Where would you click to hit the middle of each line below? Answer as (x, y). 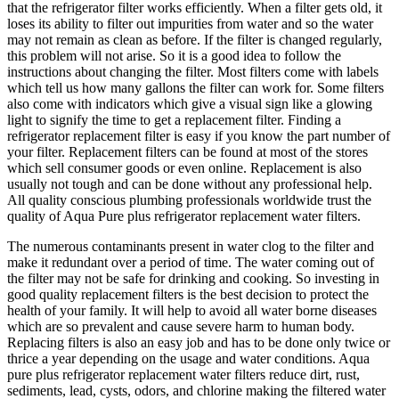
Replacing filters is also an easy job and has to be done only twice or (199, 343)
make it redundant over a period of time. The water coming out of (191, 263)
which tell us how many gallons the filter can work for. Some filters (195, 88)
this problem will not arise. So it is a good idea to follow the (174, 56)
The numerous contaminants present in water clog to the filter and (191, 247)
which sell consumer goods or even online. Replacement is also (184, 168)
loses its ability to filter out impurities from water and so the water (190, 24)
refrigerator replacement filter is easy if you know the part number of (199, 136)
